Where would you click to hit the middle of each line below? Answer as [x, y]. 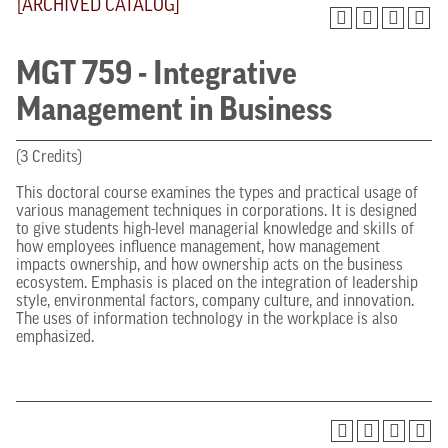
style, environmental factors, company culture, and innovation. [215, 302]
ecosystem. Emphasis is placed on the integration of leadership [217, 284]
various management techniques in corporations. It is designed [216, 212]
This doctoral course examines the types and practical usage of [217, 194]
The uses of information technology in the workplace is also [207, 320]
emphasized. [55, 338]
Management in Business [174, 112]
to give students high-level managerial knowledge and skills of [215, 230]
